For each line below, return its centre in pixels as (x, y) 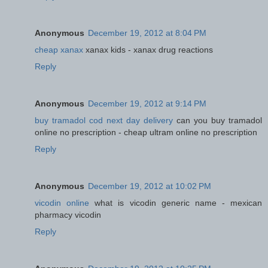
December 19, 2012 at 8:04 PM (147, 33)
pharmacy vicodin (68, 214)
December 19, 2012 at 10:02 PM (150, 186)
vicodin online (62, 202)
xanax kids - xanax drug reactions (148, 49)
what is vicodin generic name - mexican (176, 202)
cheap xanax (59, 49)
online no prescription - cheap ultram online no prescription (146, 132)
